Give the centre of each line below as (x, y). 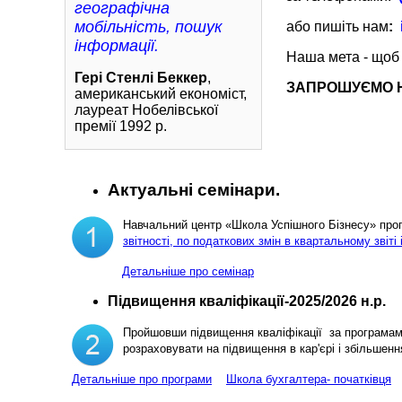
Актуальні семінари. (194, 189)
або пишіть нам (337, 26)
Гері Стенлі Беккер (141, 78)
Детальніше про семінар (188, 272)
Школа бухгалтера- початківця (309, 380)
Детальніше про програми (142, 380)
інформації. (117, 46)
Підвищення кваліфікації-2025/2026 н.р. (247, 301)
